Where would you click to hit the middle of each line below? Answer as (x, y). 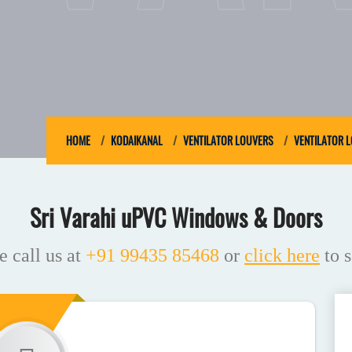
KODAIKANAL (137, 141)
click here (282, 255)
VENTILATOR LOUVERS (228, 141)
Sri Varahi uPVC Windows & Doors (176, 217)
